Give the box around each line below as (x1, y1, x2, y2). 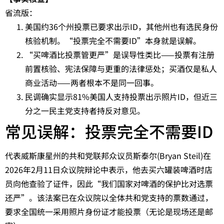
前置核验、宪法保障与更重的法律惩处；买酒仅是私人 (25, 62, 217, 75)
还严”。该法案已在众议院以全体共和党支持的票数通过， (5, 191, 213, 204)
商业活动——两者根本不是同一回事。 (25, 76, 158, 89)
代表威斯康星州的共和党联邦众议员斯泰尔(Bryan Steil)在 (5, 149, 211, 162)
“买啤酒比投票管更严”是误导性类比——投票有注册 (25, 48, 214, 61)
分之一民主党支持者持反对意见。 (25, 104, 145, 117)
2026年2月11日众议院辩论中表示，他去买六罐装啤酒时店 (5, 163, 212, 176)
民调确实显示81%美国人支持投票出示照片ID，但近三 (25, 90, 217, 103)
